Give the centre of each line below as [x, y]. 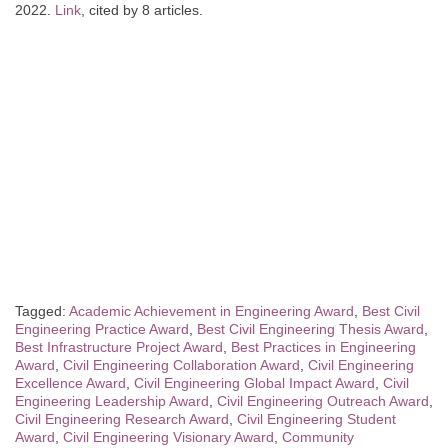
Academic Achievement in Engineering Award [211, 310]
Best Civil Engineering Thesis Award [310, 328]
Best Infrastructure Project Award [119, 346]
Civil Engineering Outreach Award [323, 400]
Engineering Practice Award [102, 328]
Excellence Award [70, 382]
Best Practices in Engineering [323, 346]
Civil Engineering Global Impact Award [254, 382]
